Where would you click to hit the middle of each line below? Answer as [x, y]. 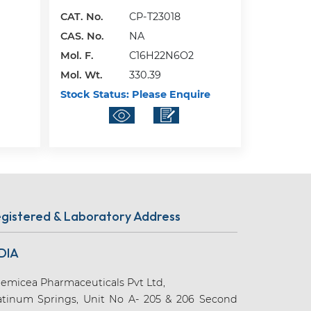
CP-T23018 [155, 16]
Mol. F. [77, 55]
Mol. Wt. [82, 75]
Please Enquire [170, 94]
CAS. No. [83, 36]
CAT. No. [82, 16]
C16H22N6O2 [162, 55]
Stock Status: [95, 94]
